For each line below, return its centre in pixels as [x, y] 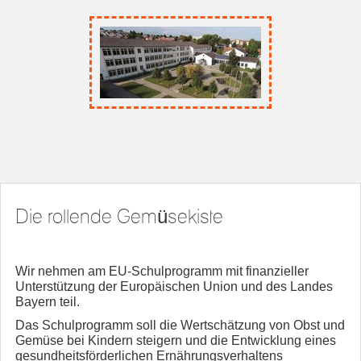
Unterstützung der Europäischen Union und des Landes [174, 287]
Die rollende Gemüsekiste [119, 217]
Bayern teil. [48, 302]
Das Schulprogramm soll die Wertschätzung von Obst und [180, 326]
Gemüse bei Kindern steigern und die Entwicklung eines [176, 341]
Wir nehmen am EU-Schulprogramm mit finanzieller [162, 272]
